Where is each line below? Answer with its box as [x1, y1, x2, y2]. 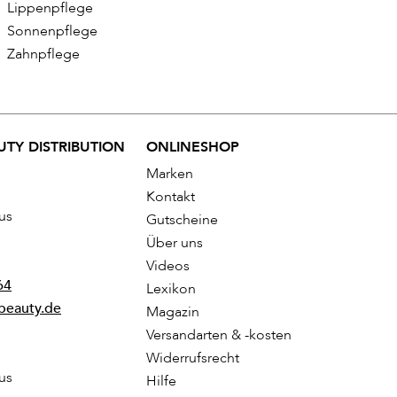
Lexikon [146, 279, 197, 300]
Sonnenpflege [7, 21, 97, 42]
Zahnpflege [7, 44, 80, 65]
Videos [146, 256, 191, 276]
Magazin [146, 302, 200, 323]
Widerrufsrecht [146, 348, 240, 369]
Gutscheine [146, 210, 219, 230]
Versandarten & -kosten [146, 325, 292, 346]
